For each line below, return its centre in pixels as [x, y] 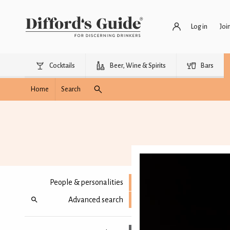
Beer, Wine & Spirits [138, 66]
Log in [199, 26]
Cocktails [62, 66]
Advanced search [96, 199]
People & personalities [87, 183]
